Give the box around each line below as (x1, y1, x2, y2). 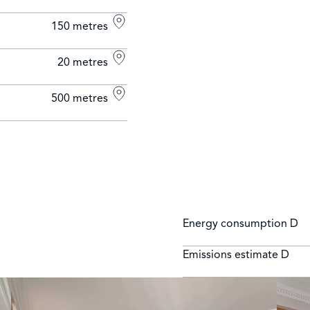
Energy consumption (183, 217, 290, 231)
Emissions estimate (183, 248, 281, 262)
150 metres (51, 19, 111, 34)
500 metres (51, 91, 111, 106)
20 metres (57, 55, 111, 70)
